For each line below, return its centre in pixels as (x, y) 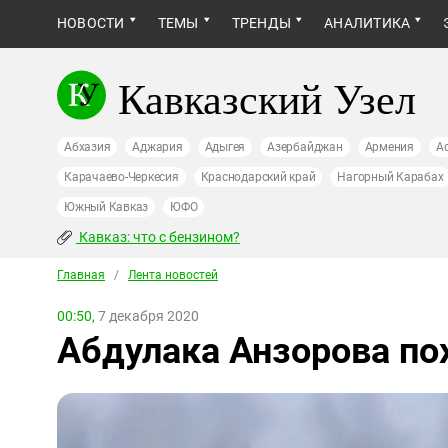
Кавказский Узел (267, 98)
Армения (389, 147)
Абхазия (87, 147)
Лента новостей (173, 275)
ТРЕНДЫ (261, 23)
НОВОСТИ (91, 23)
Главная (81, 275)
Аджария (157, 147)
